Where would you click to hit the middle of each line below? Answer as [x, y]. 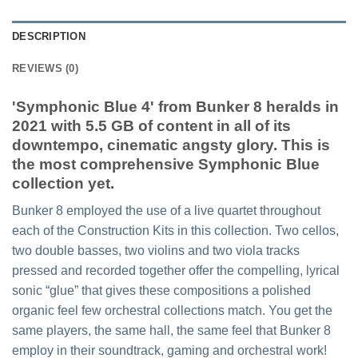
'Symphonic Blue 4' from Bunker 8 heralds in [175, 106]
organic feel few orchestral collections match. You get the [172, 311]
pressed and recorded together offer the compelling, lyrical [176, 271]
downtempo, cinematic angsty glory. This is [171, 145]
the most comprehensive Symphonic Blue [166, 164]
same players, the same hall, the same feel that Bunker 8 [171, 331]
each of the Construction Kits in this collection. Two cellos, [175, 231]
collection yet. [63, 183]
